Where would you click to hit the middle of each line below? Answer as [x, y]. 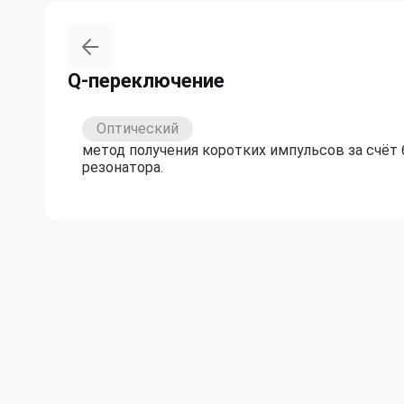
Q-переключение [146, 81]
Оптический [138, 129]
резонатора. [123, 168]
